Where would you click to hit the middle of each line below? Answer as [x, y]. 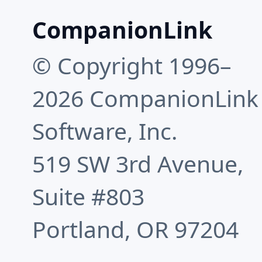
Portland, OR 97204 [136, 229]
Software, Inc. [105, 131]
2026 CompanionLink [146, 98]
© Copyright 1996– [132, 65]
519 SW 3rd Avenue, [138, 164]
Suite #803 [89, 196]
